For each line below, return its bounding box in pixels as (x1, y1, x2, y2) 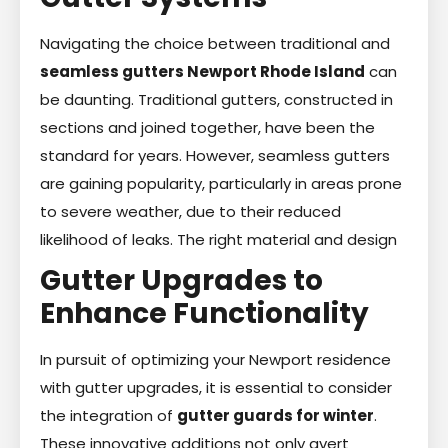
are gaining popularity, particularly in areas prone (40, 172, 402, 194)
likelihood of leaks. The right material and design (40, 228, 397, 250)
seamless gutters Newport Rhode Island (40, 60, 365, 82)
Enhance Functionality (40, 293, 369, 333)
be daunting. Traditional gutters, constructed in (40, 88, 393, 110)
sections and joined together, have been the (40, 116, 375, 138)
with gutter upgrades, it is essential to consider (40, 376, 392, 398)
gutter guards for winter (177, 404, 374, 426)
